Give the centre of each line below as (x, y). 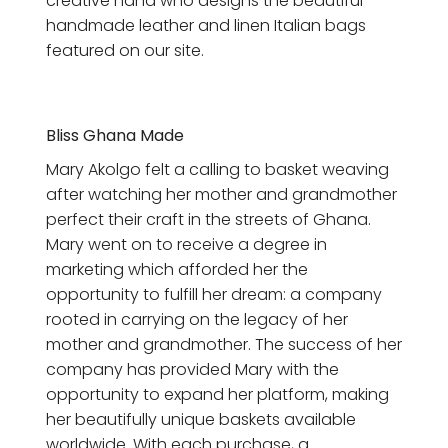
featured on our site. (125, 50)
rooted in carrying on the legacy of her (197, 320)
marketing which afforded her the (177, 270)
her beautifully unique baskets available (201, 420)
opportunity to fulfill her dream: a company (214, 295)
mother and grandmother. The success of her (224, 345)
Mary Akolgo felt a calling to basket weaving (217, 170)
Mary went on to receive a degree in (186, 245)
